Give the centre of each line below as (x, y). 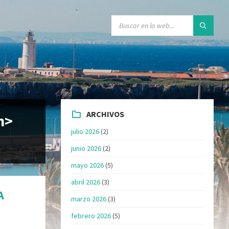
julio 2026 (85, 131)
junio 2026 (86, 148)
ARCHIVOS (106, 114)
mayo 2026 (88, 165)
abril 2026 (86, 182)
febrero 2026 (91, 215)
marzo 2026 (89, 199)
